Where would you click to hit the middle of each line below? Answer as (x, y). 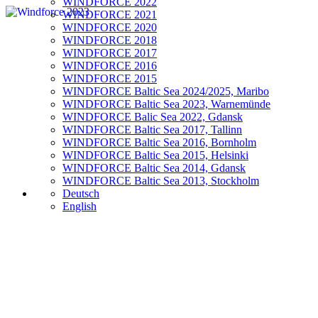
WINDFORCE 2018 (110, 40)
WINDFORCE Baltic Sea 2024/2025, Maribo (166, 91)
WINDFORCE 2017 (110, 53)
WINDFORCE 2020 (110, 27)
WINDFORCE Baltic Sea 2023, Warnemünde (166, 104)
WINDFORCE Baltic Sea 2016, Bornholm (159, 142)
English (79, 206)
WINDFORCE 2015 (110, 78)
